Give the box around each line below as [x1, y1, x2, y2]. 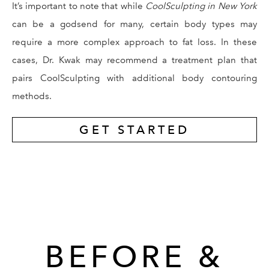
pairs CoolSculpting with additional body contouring [12, 72, 257, 83]
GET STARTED [79, 122, 190, 137]
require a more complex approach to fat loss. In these [12, 36, 257, 47]
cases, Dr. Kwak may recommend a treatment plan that [12, 54, 257, 65]
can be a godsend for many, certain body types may [12, 18, 257, 29]
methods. [12, 90, 52, 101]
